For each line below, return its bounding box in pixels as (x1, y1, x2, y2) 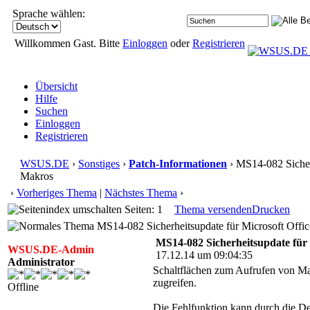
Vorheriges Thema (17, 187, 97, 199)
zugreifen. (153, 277, 197, 289)
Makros (20, 170, 53, 182)
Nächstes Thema (104, 187, 177, 199)
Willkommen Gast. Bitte (15, 37, 122, 49)
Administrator (8, 256, 75, 268)
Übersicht (35, 80, 77, 92)
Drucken (252, 203, 290, 215)
